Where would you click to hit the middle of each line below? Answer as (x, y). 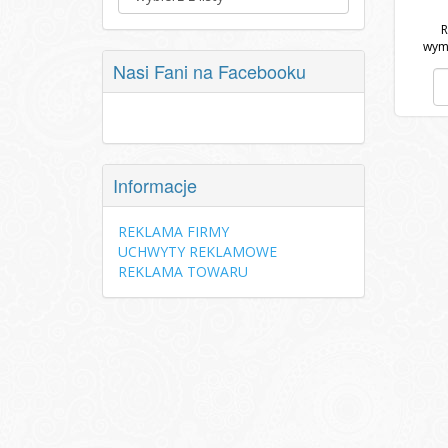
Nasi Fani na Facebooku (209, 71)
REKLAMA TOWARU (183, 271)
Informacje (155, 185)
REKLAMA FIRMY (173, 231)
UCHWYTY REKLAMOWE (197, 251)
